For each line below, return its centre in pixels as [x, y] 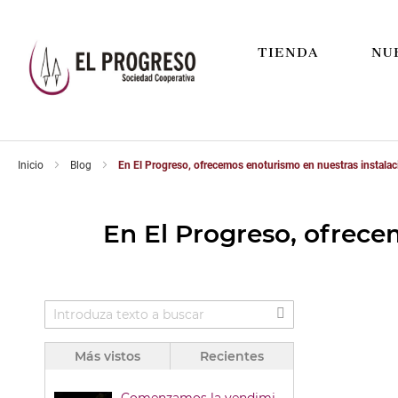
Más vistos [107, 356]
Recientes [231, 356]
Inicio [32, 165]
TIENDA [287, 52]
